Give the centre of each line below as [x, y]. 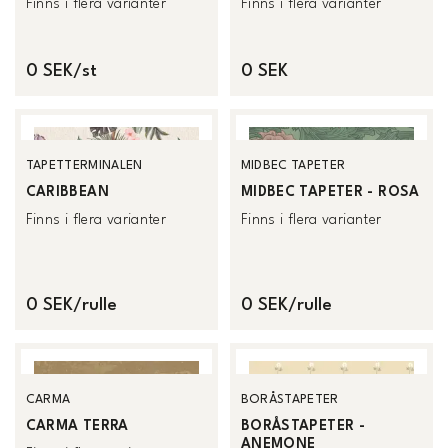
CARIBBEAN [67, 191]
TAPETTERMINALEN [84, 166]
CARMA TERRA [77, 425]
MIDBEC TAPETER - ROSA [330, 191]
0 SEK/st [61, 71]
